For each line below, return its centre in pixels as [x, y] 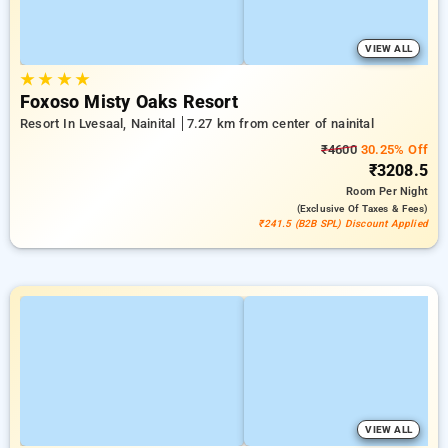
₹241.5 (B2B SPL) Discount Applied [343, 223]
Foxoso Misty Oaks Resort [129, 102]
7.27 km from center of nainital [280, 123]
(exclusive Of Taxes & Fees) [362, 208]
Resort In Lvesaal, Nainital [100, 123]
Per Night [403, 191]
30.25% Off [392, 149]
